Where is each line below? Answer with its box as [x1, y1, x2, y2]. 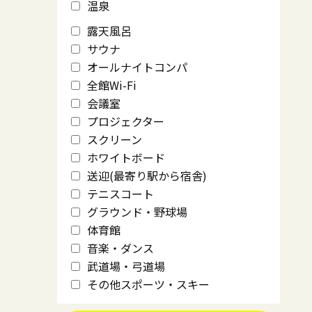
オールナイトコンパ [87, 58, 187, 75]
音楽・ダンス [87, 240, 154, 256]
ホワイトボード [87, 149, 165, 166]
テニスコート [87, 185, 154, 202]
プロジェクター [87, 113, 164, 130]
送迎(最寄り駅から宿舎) [87, 167, 207, 184]
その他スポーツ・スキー [87, 276, 210, 292]
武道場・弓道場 [87, 258, 165, 274]
